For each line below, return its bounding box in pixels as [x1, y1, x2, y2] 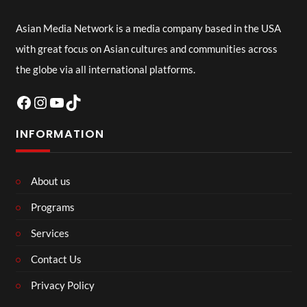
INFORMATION [15, 125, 104, 142]
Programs [31, 200, 75, 213]
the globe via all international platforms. [15, 62, 195, 75]
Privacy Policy [31, 278, 95, 291]
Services [31, 226, 69, 239]
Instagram [31, 91, 103, 112]
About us [31, 174, 71, 187]
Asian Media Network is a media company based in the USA [15, 21, 281, 34]
